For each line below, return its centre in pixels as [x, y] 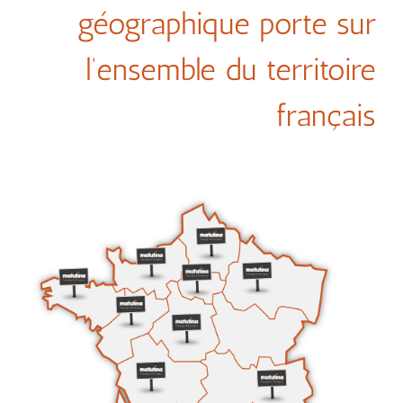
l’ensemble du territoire [231, 70]
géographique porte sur [227, 24]
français [326, 116]
